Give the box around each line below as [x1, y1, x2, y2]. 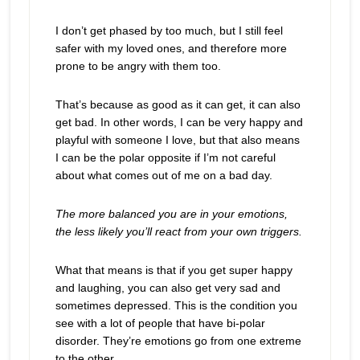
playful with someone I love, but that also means [55, 133, 300, 146]
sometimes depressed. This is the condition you [55, 299, 297, 312]
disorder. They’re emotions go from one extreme [55, 334, 301, 347]
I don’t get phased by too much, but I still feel [55, 24, 283, 37]
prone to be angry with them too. [55, 59, 221, 72]
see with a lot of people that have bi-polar [55, 317, 265, 329]
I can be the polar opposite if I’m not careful [55, 151, 276, 164]
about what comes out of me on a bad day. [55, 169, 272, 182]
